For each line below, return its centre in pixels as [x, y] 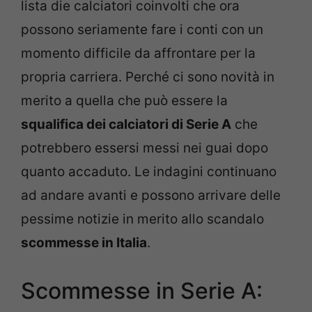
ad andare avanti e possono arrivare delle [151, 195]
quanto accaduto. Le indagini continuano [149, 171]
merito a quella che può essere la [124, 100]
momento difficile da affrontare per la [138, 53]
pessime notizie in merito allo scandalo [142, 219]
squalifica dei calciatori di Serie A [126, 124]
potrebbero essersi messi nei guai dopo [145, 148]
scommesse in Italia [84, 242]
